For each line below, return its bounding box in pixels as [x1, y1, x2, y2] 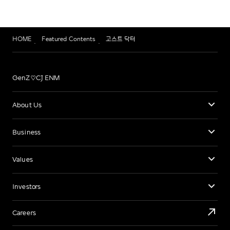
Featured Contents [42, 35, 95, 43]
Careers [12, 208, 36, 217]
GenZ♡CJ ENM [12, 73, 60, 82]
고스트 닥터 [105, 35, 136, 43]
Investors [12, 182, 41, 191]
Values [12, 155, 33, 164]
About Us [12, 101, 42, 109]
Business [12, 128, 41, 137]
